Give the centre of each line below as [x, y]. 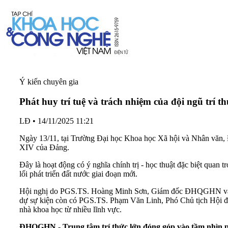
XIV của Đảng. [44, 148]
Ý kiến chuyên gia [49, 82]
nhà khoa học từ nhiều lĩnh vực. [70, 210]
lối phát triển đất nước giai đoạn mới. [78, 174]
